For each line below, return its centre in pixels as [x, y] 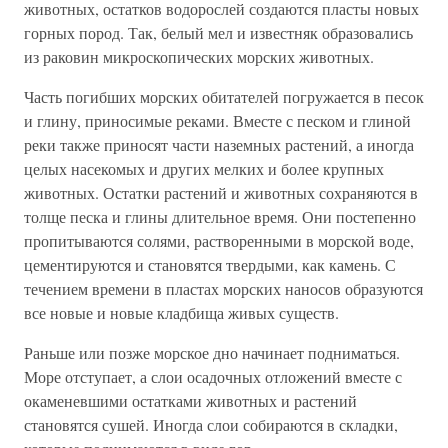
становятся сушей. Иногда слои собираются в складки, [211, 425]
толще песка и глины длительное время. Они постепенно [220, 217]
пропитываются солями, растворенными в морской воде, [219, 241]
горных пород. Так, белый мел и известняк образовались [218, 33]
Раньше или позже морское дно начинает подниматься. [212, 353]
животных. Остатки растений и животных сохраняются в [221, 193]
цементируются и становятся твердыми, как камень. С [210, 265]
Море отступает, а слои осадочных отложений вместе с [213, 377]
